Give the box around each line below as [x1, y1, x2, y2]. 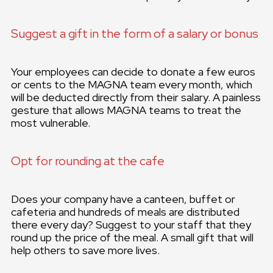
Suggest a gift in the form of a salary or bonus [11, 26, 258, 42]
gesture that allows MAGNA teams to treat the [11, 103, 241, 118]
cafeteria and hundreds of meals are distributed [11, 205, 239, 219]
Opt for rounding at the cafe [11, 153, 165, 169]
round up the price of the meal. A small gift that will [11, 230, 253, 245]
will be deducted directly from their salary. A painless [11, 90, 261, 105]
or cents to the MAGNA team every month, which [11, 77, 252, 92]
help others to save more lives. [11, 243, 160, 258]
